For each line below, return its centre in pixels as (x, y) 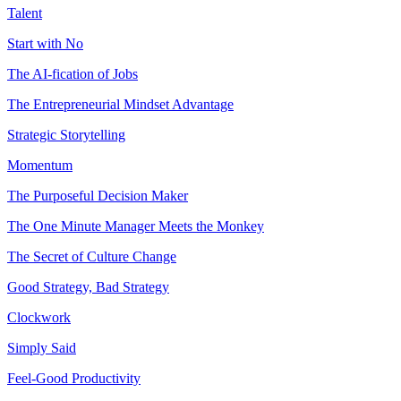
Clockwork (39, 317)
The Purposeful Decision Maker (98, 195)
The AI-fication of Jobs (73, 73)
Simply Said (42, 347)
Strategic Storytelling (66, 134)
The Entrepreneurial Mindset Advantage (120, 104)
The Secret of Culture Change (92, 256)
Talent (25, 13)
